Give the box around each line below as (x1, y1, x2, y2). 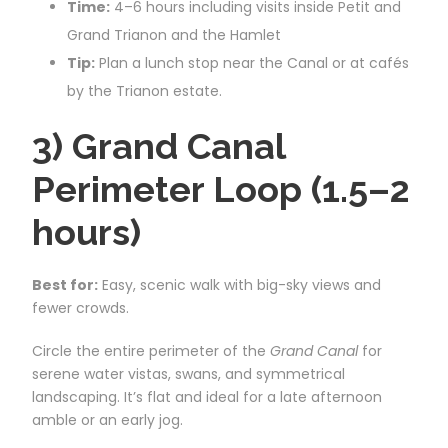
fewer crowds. (32, 297, 129, 318)
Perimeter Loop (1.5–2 (32, 167, 410, 210)
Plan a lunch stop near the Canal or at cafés (95, 52, 409, 73)
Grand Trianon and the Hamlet (67, 24, 281, 45)
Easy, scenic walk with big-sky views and (98, 274, 381, 295)
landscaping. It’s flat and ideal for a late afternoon (32, 386, 382, 407)
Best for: (32, 274, 98, 295)
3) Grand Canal (32, 124, 285, 167)
